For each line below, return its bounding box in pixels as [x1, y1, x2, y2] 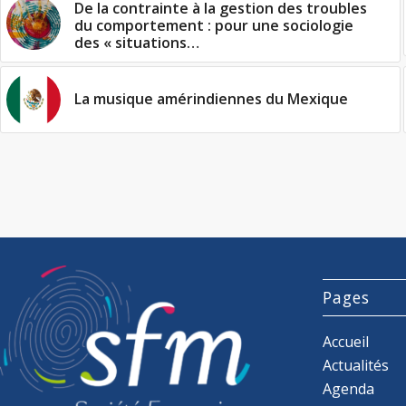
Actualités [323, 354, 390, 375]
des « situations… [74, 33, 199, 53]
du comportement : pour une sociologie [74, 15, 353, 35]
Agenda [323, 378, 375, 399]
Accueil [323, 331, 370, 352]
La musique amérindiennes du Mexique [74, 89, 348, 109]
